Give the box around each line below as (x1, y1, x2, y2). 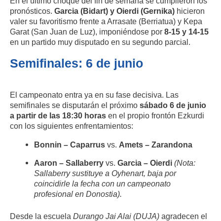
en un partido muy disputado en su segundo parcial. (10, 37, 190, 47)
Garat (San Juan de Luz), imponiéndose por (10, 27, 164, 37)
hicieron (175, 6, 205, 16)
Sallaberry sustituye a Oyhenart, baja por (34, 168, 177, 178)
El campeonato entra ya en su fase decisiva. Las (10, 90, 179, 100)
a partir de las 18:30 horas (10, 111, 106, 120)
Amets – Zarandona (119, 140, 193, 149)
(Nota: (174, 158, 196, 167)
